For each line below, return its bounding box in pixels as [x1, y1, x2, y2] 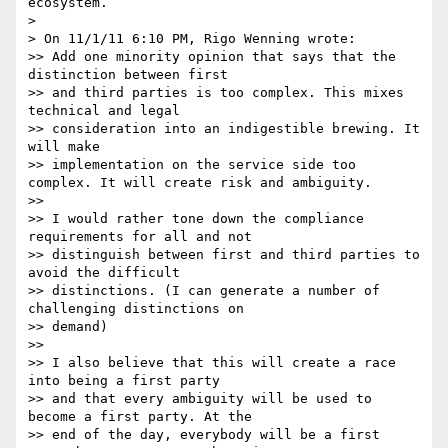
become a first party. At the [28, 409, 260, 425]
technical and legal [28, 103, 188, 119]
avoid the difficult [28, 265, 188, 281]
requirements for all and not [28, 229, 260, 245]
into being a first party [28, 373, 228, 389]
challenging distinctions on [28, 301, 252, 317]
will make [28, 139, 108, 155]
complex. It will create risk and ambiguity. [28, 175, 372, 191]
